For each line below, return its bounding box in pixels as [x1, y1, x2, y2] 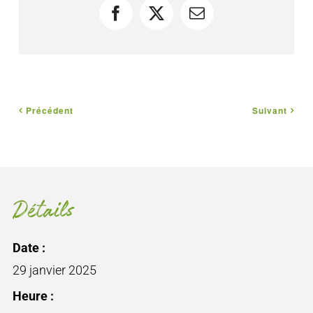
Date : [12, 240, 45, 256]
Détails [12, 194, 74, 229]
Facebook [115, 12, 175, 28]
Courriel [196, 12, 247, 28]
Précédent [25, 103, 73, 117]
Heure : [12, 289, 54, 304]
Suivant [252, 103, 288, 117]
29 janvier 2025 [12, 263, 96, 278]
